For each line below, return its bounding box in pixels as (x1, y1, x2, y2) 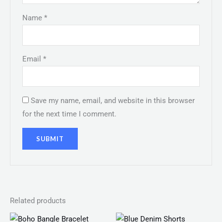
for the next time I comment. (22, 109, 117, 118)
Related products (10, 196, 66, 206)
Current (155, 213, 176, 221)
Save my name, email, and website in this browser (31, 96, 195, 105)
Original (136, 213, 158, 221)
